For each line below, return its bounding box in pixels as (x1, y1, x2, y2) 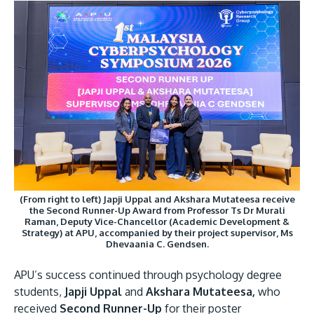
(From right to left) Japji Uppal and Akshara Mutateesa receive (19, 193, 295, 205)
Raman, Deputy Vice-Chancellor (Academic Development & (25, 216, 289, 228)
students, (14, 285, 64, 299)
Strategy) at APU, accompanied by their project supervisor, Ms (21, 227, 293, 239)
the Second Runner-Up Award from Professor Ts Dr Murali (29, 205, 285, 217)
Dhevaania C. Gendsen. (105, 238, 209, 250)
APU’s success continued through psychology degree (14, 268, 282, 282)
